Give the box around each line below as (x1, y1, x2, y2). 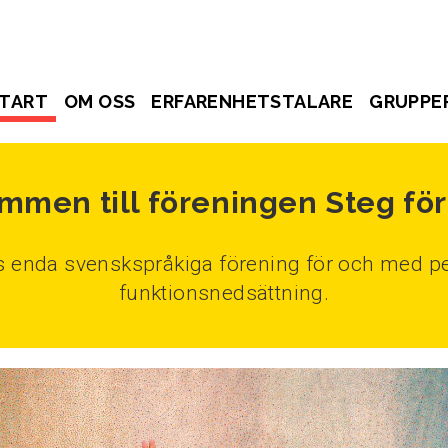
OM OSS (64, 91, 136, 112)
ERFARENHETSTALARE (151, 91, 354, 112)
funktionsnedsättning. (118, 281, 330, 305)
